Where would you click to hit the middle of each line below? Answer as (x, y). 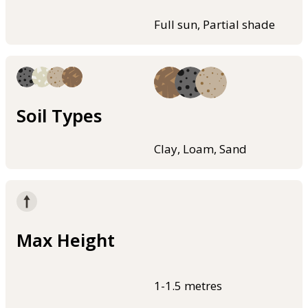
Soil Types (59, 116)
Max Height (66, 240)
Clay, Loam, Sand (200, 149)
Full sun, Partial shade (214, 24)
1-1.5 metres (188, 285)
